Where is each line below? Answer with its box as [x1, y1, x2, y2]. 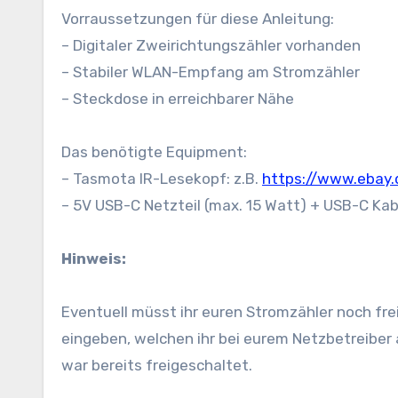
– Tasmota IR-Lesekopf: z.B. [61, 170, 262, 187]
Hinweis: [61, 250, 126, 267]
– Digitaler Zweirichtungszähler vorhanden [61, 36, 361, 54]
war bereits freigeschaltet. [61, 356, 252, 374]
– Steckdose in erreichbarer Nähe [61, 90, 294, 107]
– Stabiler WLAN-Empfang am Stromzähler [61, 63, 360, 81]
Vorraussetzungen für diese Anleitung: [61, 10, 334, 28]
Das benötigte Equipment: [61, 143, 247, 161]
